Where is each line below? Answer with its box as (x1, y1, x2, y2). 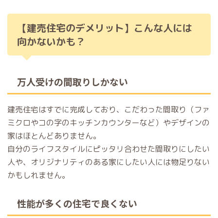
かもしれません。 (7, 170, 70, 181)
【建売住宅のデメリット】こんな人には (17, 21, 192, 35)
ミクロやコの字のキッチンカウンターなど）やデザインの (7, 117, 210, 128)
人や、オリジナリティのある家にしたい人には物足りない (7, 157, 210, 167)
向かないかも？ (17, 35, 85, 48)
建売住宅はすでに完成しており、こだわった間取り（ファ (7, 104, 210, 115)
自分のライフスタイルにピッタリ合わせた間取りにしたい (7, 144, 210, 154)
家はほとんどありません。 (7, 130, 101, 141)
